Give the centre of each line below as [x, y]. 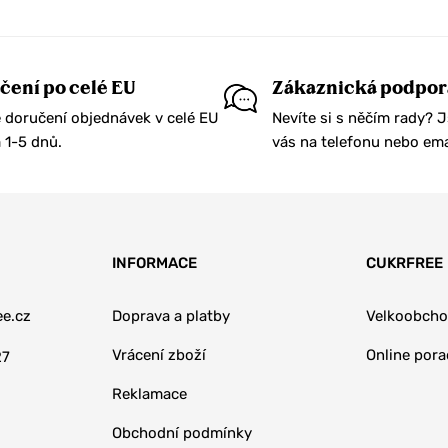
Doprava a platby [170, 315]
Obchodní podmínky [181, 432]
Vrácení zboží [158, 354]
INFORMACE [154, 262]
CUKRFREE [405, 262]
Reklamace [149, 393]
